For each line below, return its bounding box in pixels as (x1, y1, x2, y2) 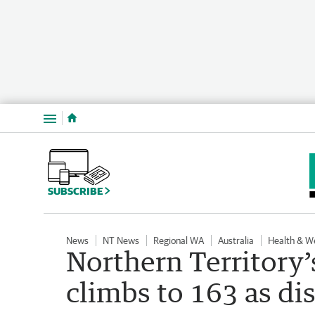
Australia (218, 234, 254, 246)
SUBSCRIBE (48, 184, 105, 197)
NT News (103, 234, 139, 246)
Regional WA (153, 234, 204, 246)
